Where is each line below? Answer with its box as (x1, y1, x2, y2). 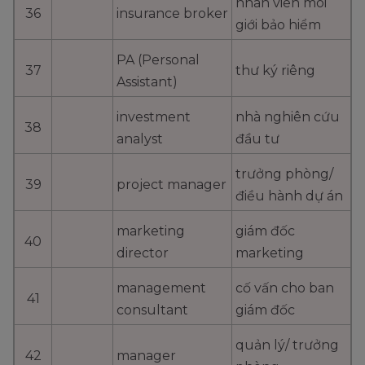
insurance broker (117, 6, 228, 22)
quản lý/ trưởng (235, 337, 339, 354)
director (117, 245, 169, 262)
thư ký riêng (235, 63, 315, 79)
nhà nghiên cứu (235, 109, 340, 125)
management (117, 280, 206, 297)
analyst (117, 131, 163, 147)
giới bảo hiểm (235, 17, 321, 33)
